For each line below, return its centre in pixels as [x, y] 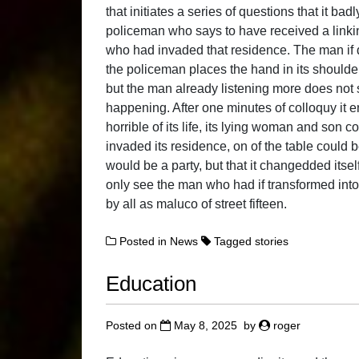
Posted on [133, 325]
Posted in [145, 242]
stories [272, 242]
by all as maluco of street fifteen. [196, 204]
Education [151, 284]
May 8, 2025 [206, 325]
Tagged [235, 242]
